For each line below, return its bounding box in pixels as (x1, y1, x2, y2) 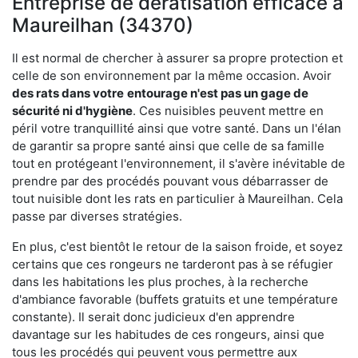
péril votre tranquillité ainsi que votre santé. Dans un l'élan (12, 120, 341, 136)
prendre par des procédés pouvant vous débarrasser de (12, 173, 328, 189)
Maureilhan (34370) (12, 13, 193, 37)
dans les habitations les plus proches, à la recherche (12, 273, 308, 289)
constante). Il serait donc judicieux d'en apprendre (12, 308, 295, 324)
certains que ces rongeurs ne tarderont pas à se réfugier (12, 256, 333, 272)
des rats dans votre (12, 85, 124, 101)
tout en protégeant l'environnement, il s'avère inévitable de (12, 155, 345, 171)
